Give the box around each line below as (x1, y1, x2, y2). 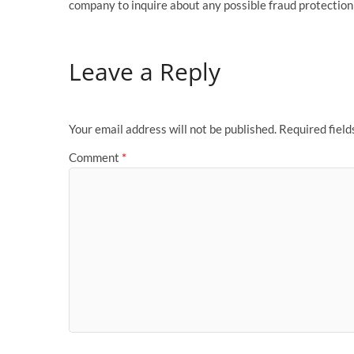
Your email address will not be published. (69, 122, 277, 137)
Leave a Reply (69, 55, 220, 88)
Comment (69, 149, 122, 164)
